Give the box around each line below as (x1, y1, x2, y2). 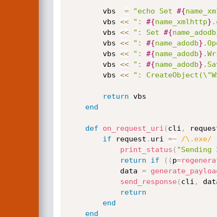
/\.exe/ (181, 135, 212, 143)
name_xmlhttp (155, 17, 207, 26)
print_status (120, 145, 172, 154)
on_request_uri (102, 124, 164, 133)
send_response (120, 177, 177, 186)
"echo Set (133, 7, 177, 15)
